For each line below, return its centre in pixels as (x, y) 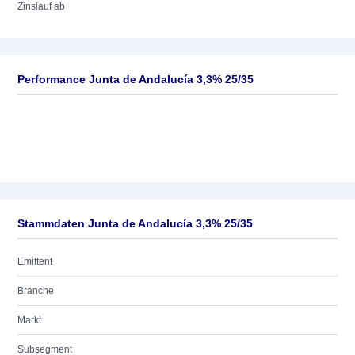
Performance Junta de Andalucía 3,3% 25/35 (136, 79)
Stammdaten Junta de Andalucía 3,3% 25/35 (135, 223)
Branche (36, 291)
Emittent (35, 261)
